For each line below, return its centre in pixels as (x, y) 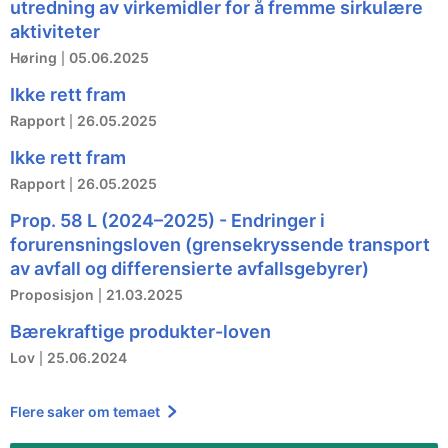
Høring (33, 58)
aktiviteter (55, 32)
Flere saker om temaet (86, 412)
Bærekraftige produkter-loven (140, 332)
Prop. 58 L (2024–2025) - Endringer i (167, 221)
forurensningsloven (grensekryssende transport (220, 245)
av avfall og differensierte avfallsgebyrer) (189, 269)
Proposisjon (52, 295)
